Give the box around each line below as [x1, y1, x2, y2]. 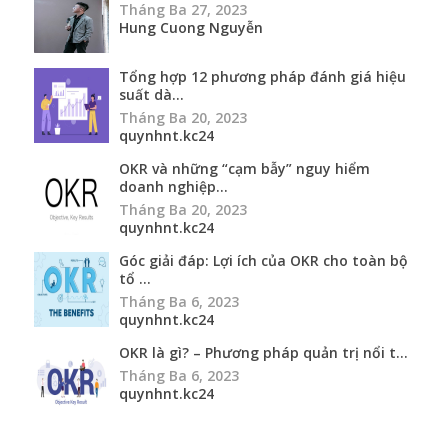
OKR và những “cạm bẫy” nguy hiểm [119, 159, 370, 179]
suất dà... [119, 85, 184, 105]
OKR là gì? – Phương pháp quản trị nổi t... [119, 343, 408, 363]
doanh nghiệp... [119, 177, 228, 197]
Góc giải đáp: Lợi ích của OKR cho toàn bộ [119, 251, 408, 271]
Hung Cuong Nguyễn [119, 18, 263, 38]
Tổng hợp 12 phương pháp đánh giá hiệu [119, 67, 406, 87]
